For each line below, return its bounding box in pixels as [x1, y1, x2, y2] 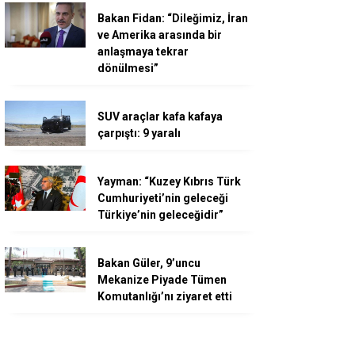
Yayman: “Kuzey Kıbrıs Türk [97, 174, 241, 188]
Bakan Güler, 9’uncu [97, 256, 200, 269]
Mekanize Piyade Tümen [97, 273, 227, 286]
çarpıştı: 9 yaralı [97, 126, 181, 139]
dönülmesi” [97, 61, 158, 74]
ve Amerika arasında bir [97, 28, 222, 41]
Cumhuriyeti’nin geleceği [97, 191, 228, 204]
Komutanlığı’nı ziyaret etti [97, 289, 232, 303]
